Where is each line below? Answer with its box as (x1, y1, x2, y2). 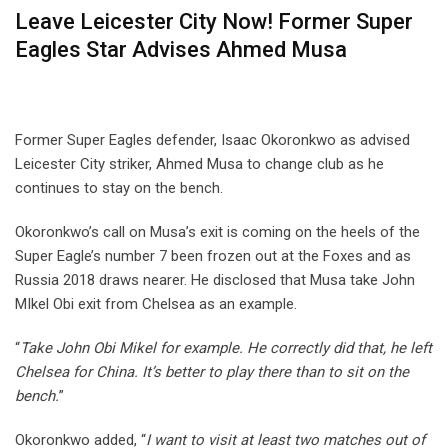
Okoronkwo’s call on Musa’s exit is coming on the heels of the (15, 223, 420, 242)
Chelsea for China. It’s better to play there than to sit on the (15, 363, 409, 382)
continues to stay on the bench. (15, 179, 223, 198)
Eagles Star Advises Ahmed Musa (15, 37, 347, 63)
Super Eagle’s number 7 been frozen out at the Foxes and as (15, 247, 411, 266)
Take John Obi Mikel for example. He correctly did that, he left (20, 339, 432, 358)
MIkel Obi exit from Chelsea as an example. (15, 295, 297, 314)
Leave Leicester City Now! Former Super (15, 9, 413, 35)
